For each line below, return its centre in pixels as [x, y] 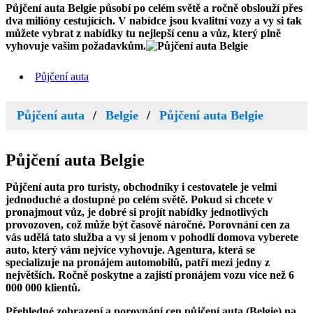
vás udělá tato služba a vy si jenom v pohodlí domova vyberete [152, 237]
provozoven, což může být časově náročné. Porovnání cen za [148, 225]
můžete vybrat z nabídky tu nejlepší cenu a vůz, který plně [143, 33]
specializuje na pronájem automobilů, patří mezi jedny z [138, 262]
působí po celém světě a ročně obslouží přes [199, 8]
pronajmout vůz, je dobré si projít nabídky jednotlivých [137, 212]
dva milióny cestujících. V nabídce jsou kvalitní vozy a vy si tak [154, 21]
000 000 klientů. [43, 287]
